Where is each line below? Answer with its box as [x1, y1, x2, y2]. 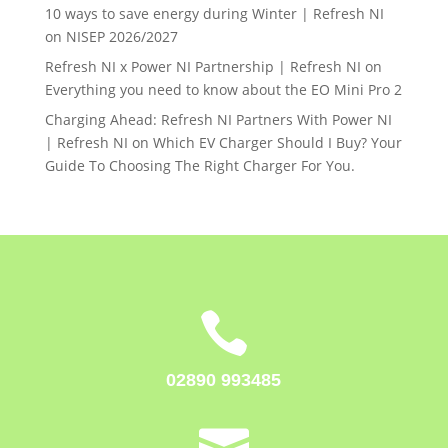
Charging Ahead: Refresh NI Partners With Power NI [44, 110, 392, 130]
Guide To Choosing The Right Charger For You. [44, 156, 355, 176]
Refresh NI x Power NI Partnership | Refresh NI [44, 57, 361, 77]
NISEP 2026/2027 [65, 27, 178, 47]
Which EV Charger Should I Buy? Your [152, 133, 402, 153]
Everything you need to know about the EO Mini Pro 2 [44, 80, 402, 100]
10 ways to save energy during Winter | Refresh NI [44, 4, 384, 24]
